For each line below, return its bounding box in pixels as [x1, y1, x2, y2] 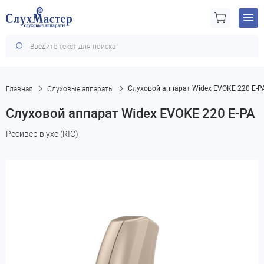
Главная [6, 84, 33, 93]
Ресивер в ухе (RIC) [6, 127, 78, 139]
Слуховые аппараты [47, 84, 114, 93]
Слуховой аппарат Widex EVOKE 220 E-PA [6, 104, 255, 121]
